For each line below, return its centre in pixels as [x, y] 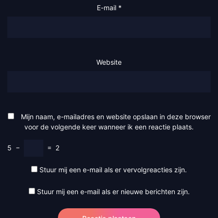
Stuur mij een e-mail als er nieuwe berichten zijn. [113, 191]
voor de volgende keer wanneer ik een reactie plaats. [109, 127]
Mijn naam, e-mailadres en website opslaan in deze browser [116, 116]
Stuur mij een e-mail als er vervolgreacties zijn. [113, 169]
